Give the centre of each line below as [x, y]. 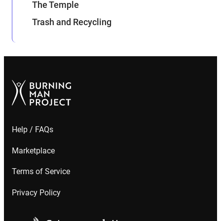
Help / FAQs [33, 130]
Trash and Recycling [72, 22]
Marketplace [33, 150]
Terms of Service [41, 172]
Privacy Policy [36, 192]
